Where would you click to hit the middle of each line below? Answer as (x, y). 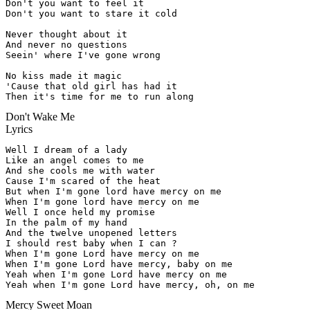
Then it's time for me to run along (100, 97)
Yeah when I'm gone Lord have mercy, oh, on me (130, 285)
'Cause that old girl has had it (91, 86)
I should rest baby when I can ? (91, 244)
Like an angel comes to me (75, 161)
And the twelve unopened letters (91, 233)
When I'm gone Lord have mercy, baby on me (119, 264)
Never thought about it (66, 35)
